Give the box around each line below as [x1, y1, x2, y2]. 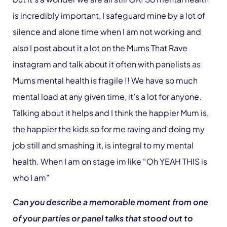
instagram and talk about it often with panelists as [13, 58, 201, 69]
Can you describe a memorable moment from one [13, 196, 208, 207]
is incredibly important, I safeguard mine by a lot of [13, 10, 205, 21]
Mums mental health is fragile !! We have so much [13, 74, 198, 86]
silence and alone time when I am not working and [13, 26, 201, 37]
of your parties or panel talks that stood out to [13, 212, 193, 223]
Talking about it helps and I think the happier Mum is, [13, 107, 209, 118]
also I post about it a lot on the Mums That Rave [13, 42, 187, 53]
